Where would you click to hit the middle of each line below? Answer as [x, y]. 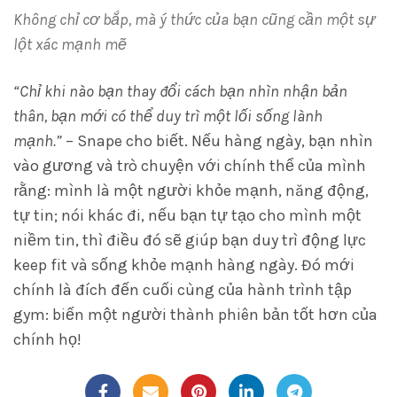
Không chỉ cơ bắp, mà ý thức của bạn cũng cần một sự [194, 19]
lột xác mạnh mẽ [70, 44]
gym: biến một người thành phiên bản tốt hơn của [195, 315]
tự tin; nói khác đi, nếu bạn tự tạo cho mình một [187, 215]
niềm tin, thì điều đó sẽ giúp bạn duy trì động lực [190, 240]
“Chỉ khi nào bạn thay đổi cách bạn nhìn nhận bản [180, 91]
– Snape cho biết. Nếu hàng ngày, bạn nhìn [218, 141]
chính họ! [47, 339]
